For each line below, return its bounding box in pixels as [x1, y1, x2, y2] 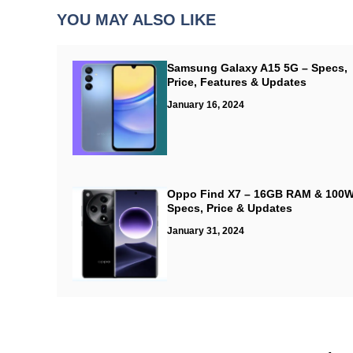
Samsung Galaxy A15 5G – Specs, [167, 61, 347, 74]
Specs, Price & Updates [167, 202, 292, 214]
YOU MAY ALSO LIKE [57, 11, 216, 28]
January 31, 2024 [167, 225, 244, 236]
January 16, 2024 [167, 99, 244, 110]
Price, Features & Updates [167, 76, 307, 88]
